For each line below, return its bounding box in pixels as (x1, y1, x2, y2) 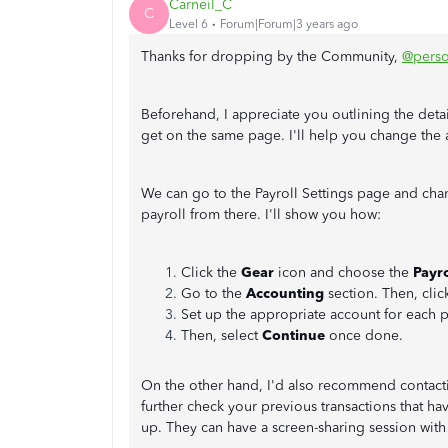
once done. (325, 326, 403, 344)
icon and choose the (274, 263, 413, 281)
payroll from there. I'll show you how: (141, 205, 381, 223)
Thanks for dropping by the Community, (141, 47, 402, 65)
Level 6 (169, 17, 208, 32)
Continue (262, 326, 325, 344)
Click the (181, 263, 241, 281)
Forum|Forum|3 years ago (220, 17, 358, 32)
